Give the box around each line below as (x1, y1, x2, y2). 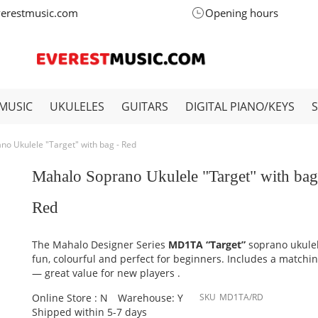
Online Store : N (32, 291, 109, 305)
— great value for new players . (32, 266, 181, 280)
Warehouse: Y (118, 291, 184, 305)
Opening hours (204, 6, 278, 20)
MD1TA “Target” (168, 238, 246, 251)
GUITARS (121, 99, 168, 114)
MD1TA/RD (219, 291, 264, 303)
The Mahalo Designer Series (32, 238, 169, 251)
